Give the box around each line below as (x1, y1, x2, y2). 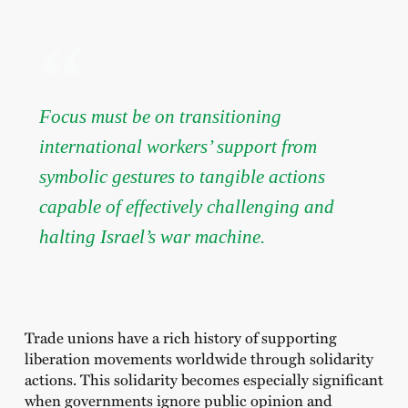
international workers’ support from (38, 135, 317, 157)
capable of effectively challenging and (38, 195, 334, 217)
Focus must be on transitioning (38, 105, 281, 127)
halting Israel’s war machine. (38, 225, 265, 247)
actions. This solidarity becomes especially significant (24, 367, 383, 390)
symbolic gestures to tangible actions (38, 165, 325, 187)
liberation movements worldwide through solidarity (24, 346, 373, 369)
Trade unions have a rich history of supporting (24, 325, 337, 348)
